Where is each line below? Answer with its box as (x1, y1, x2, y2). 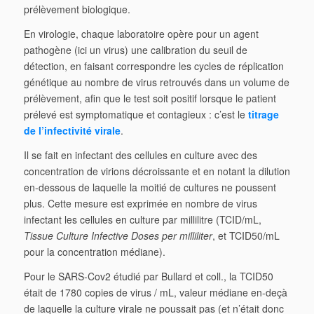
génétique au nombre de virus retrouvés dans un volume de (23, 75, 289, 90)
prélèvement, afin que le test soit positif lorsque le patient (23, 91, 276, 106)
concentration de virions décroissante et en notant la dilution (23, 164, 290, 179)
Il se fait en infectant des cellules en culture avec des (23, 148, 257, 163)
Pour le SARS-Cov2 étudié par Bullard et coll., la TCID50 (23, 269, 273, 284)
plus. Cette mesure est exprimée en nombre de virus (23, 196, 257, 211)
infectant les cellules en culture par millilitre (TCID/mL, (23, 212, 261, 227)
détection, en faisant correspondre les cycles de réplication (23, 59, 284, 74)
